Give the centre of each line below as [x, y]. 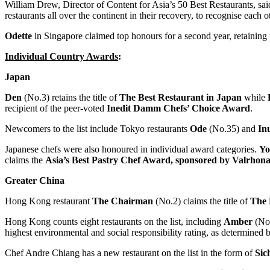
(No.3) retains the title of [71, 97]
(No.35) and [232, 128]
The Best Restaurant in [168, 97]
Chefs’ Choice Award [206, 108]
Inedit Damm [134, 108]
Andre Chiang [52, 253]
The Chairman [123, 201]
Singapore [63, 36]
